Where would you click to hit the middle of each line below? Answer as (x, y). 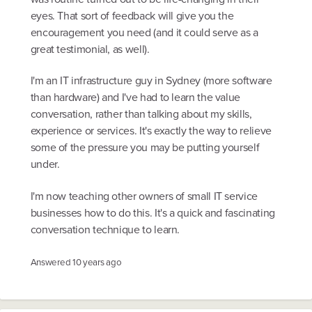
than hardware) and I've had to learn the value (135, 97)
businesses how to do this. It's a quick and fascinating (153, 212)
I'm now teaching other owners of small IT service (144, 196)
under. (45, 164)
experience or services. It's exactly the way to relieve (151, 131)
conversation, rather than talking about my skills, (141, 114)
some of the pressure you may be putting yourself (145, 148)
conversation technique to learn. (105, 229)
